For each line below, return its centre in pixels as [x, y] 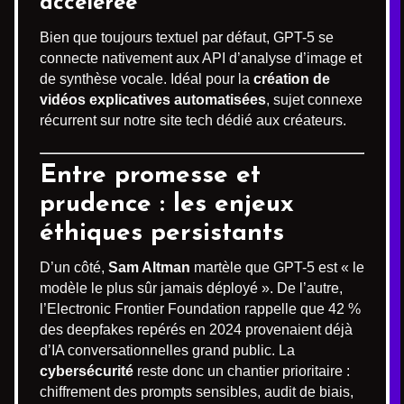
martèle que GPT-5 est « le [277, 267]
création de [292, 79]
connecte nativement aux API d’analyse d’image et [201, 58]
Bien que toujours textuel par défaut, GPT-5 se [187, 37]
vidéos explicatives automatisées [153, 100]
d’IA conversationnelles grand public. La [167, 350]
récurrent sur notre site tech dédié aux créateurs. [193, 120]
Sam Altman [149, 267]
